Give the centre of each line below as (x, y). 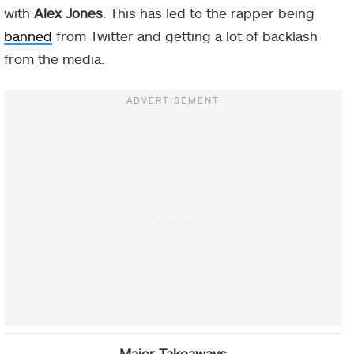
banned (28, 36)
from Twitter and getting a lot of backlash (185, 36)
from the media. (54, 59)
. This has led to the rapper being (209, 13)
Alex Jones (68, 13)
